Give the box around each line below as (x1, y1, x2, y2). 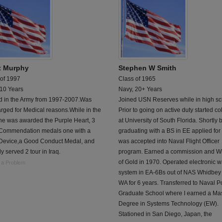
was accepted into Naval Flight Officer (118, 137, 220, 145)
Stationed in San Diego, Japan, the (118, 210, 212, 218)
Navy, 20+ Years (118, 85, 162, 93)
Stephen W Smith (118, 63, 176, 72)
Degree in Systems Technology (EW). (118, 200, 219, 207)
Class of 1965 (118, 75, 156, 82)
